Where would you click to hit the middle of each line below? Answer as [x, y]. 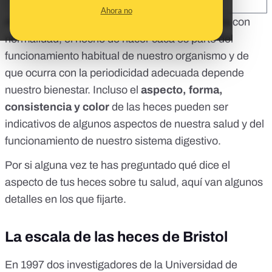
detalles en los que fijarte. [66, 199]
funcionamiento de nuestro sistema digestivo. [113, 141]
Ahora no [116, 10]
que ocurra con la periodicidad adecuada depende [124, 73]
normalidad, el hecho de [63, 39]
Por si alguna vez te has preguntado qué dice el [117, 165]
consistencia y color [57, 107]
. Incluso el [114, 90]
